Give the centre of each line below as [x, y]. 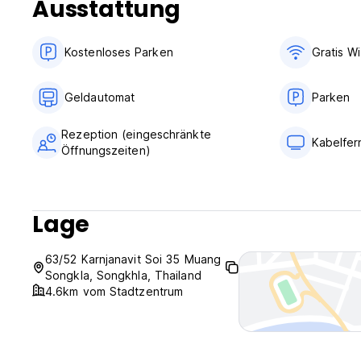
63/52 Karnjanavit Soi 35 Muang [133, 259]
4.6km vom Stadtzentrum [114, 292]
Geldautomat [100, 98]
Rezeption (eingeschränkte [136, 135]
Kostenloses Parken [119, 52]
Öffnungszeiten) [106, 151]
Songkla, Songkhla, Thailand [123, 276]
